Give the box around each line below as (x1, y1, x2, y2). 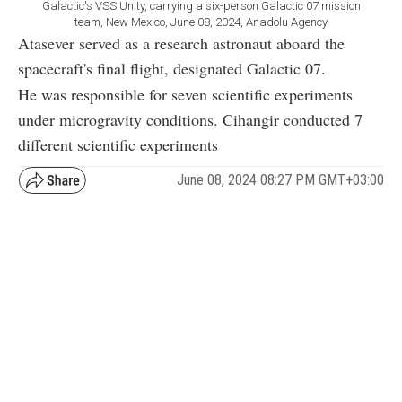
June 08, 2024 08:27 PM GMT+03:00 (177, 171, 384, 189)
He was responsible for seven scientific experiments (18, 83, 353, 105)
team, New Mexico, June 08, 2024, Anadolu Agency (74, 14, 328, 29)
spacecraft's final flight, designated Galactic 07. (18, 57, 336, 79)
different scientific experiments (18, 133, 218, 155)
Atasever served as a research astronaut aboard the (18, 31, 345, 54)
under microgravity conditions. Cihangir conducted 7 (18, 108, 363, 130)
